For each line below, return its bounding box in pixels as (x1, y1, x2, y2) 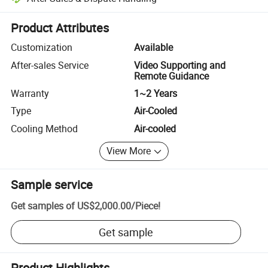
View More (106, 144, 151, 158)
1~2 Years (134, 86, 177, 100)
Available (134, 41, 173, 54)
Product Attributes (11, 20, 109, 36)
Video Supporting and (134, 58, 226, 72)
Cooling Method (11, 121, 78, 135)
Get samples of (11, 199, 75, 213)
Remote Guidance (134, 69, 209, 83)
